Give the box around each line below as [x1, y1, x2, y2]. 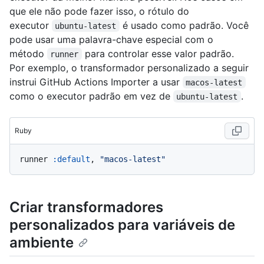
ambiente [9, 233, 74, 251]
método [9, 47, 47, 60]
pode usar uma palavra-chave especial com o [9, 33, 213, 45]
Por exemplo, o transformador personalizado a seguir [9, 61, 249, 74]
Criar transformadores [9, 198, 163, 216]
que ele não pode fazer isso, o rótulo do [9, 5, 189, 17]
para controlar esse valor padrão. [81, 47, 237, 60]
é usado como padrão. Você [119, 19, 252, 31]
